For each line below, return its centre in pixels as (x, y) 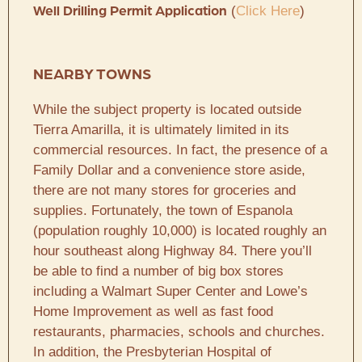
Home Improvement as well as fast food (153, 311)
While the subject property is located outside (167, 109)
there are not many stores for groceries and (164, 190)
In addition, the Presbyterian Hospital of (152, 351)
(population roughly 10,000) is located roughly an (180, 230)
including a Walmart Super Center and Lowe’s (170, 291)
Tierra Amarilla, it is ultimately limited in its (161, 129)
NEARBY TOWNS (92, 76)
